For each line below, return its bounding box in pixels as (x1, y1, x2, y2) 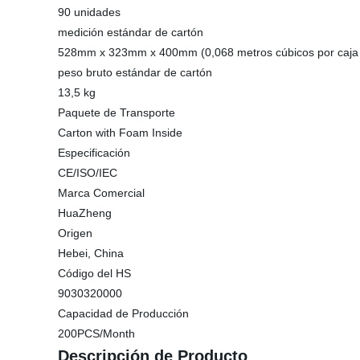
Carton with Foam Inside (58, 126, 182, 139)
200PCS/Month (58, 327, 135, 340)
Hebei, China (58, 247, 124, 260)
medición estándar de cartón (58, 26, 203, 39)
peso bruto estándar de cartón (58, 66, 212, 79)
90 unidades (58, 6, 121, 18)
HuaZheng (58, 207, 112, 219)
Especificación (58, 146, 130, 159)
